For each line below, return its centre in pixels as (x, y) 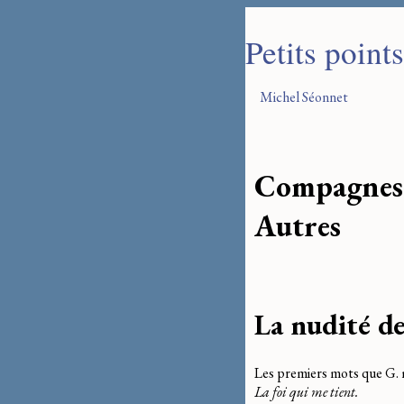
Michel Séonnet (304, 96)
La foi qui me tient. (306, 391)
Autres (298, 225)
